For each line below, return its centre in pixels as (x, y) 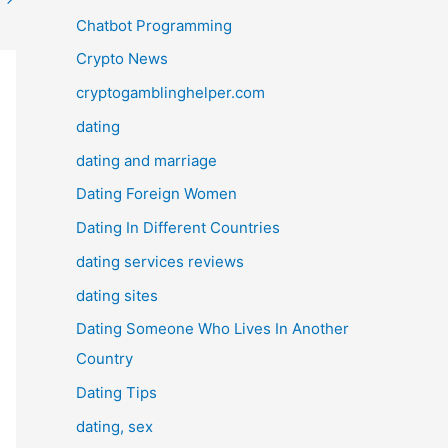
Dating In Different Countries (178, 227)
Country (104, 359)
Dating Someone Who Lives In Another (212, 329)
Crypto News (122, 59)
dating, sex (114, 426)
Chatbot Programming (154, 25)
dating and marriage (146, 160)
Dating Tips (116, 392)
